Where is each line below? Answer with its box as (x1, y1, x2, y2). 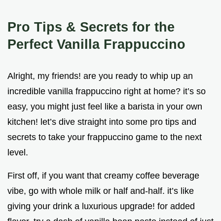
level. (7, 147, 28, 157)
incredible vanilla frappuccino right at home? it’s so (7, 86, 206, 96)
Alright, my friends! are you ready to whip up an (7, 71, 193, 81)
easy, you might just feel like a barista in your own (7, 101, 202, 111)
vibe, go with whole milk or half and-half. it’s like (7, 185, 194, 196)
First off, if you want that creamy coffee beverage (7, 170, 199, 181)
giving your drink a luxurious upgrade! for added (7, 201, 195, 211)
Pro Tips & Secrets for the (7, 19, 175, 35)
